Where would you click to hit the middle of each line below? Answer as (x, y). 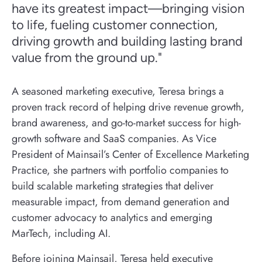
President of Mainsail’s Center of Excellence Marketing (130, 154)
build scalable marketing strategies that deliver (113, 186)
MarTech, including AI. (61, 233)
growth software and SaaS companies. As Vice (114, 139)
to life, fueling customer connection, (115, 25)
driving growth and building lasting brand (127, 41)
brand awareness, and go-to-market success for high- (126, 123)
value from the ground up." (87, 58)
